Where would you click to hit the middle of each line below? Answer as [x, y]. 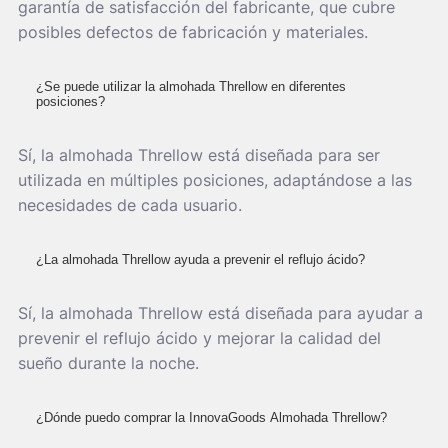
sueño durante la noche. [108, 362]
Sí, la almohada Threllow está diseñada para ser [199, 154]
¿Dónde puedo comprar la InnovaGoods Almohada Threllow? [211, 417]
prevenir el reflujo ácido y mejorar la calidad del [199, 337]
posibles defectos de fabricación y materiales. [193, 31]
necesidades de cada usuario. [130, 204]
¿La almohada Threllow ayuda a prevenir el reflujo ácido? [200, 259]
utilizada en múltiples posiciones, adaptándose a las [215, 179]
